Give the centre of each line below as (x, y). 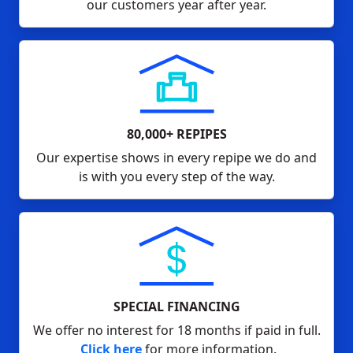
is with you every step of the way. (176, 177)
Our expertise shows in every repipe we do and (176, 158)
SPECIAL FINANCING (176, 306)
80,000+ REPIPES (176, 134)
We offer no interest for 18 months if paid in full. (176, 330)
